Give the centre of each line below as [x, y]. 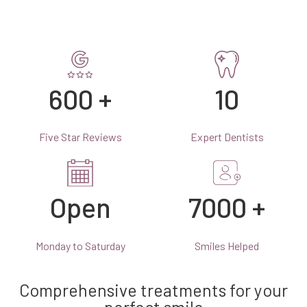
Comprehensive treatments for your [153, 290]
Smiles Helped [227, 245]
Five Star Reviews [80, 137]
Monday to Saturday [80, 245]
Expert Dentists [227, 137]
